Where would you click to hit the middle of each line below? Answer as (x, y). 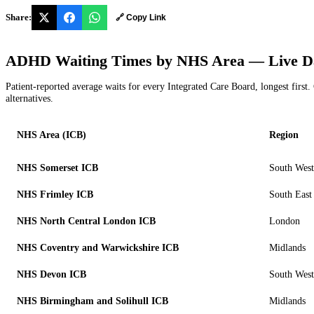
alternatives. (29, 98)
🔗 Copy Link (141, 18)
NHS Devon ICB (52, 274)
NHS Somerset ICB (57, 168)
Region (284, 135)
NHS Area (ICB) (52, 135)
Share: (19, 17)
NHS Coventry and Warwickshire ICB (98, 247)
